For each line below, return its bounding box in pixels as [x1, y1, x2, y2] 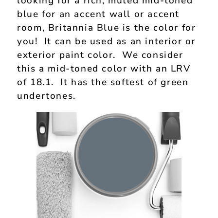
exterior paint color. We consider [17, 48, 183, 61]
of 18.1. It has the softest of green [17, 75, 189, 89]
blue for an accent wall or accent [17, 7, 180, 20]
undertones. [17, 89, 76, 102]
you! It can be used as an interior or [17, 35, 196, 48]
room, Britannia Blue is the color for [17, 21, 196, 34]
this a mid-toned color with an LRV [17, 62, 191, 75]
